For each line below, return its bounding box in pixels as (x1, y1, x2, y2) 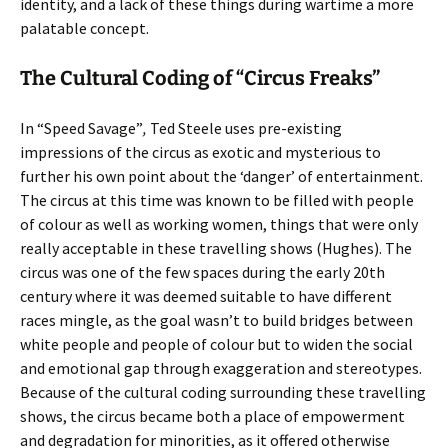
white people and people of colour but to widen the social (20, 334, 413, 354)
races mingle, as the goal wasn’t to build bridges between (20, 310, 413, 330)
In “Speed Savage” (20, 118, 143, 138)
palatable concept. (20, 18, 149, 38)
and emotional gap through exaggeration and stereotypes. (20, 358, 422, 378)
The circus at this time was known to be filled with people (20, 190, 414, 210)
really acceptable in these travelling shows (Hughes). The (20, 238, 412, 258)
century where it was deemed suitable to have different (20, 286, 392, 306)
